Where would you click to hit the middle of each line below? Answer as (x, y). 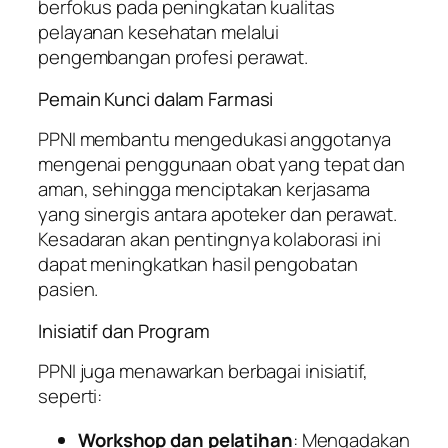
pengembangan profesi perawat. (173, 57)
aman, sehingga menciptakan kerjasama (204, 189)
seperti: (70, 396)
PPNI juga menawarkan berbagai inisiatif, (203, 371)
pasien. (68, 289)
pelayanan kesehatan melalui (159, 32)
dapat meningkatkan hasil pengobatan (198, 264)
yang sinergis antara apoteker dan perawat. (217, 214)
